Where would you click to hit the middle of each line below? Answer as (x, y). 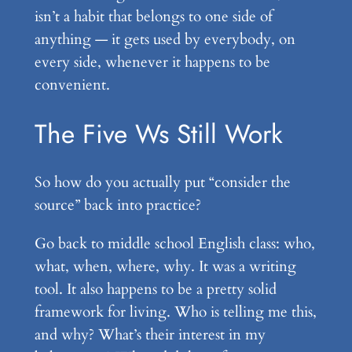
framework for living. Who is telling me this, (175, 312)
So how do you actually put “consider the (162, 183)
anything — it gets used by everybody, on (165, 40)
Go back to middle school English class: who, (174, 243)
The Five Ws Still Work (158, 134)
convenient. (72, 85)
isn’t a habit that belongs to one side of (153, 17)
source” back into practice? (117, 205)
